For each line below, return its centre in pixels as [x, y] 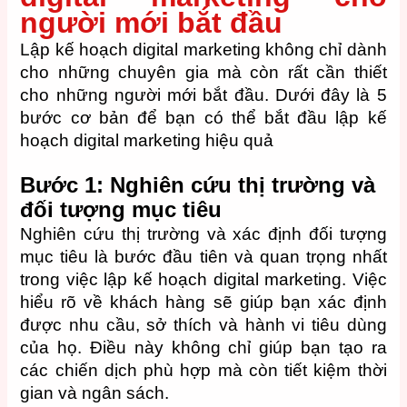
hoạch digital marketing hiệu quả [147, 141]
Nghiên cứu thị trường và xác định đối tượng [203, 233]
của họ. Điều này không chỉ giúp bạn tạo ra [203, 347]
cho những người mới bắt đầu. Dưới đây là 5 [203, 95]
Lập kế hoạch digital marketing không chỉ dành [203, 50]
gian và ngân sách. [95, 392]
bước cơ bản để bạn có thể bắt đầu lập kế [203, 118]
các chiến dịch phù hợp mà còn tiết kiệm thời [203, 370]
